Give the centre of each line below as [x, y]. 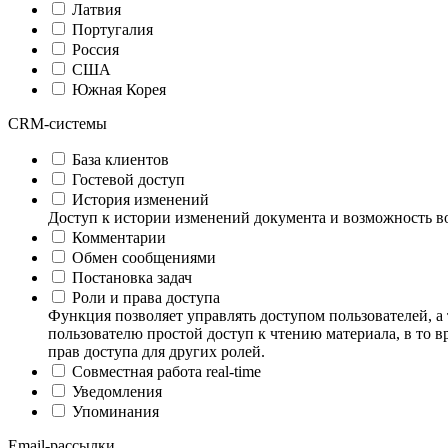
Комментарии [119, 237]
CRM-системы [57, 123]
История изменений [140, 199]
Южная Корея [119, 89]
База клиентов [120, 159]
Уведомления [117, 391]
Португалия [112, 29]
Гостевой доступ [128, 179]
